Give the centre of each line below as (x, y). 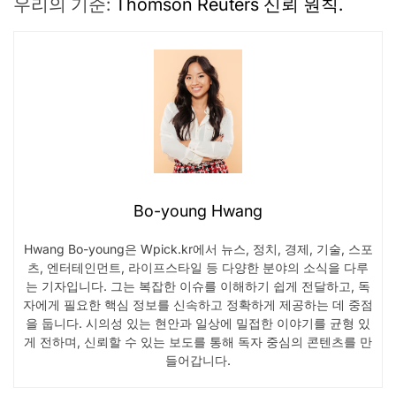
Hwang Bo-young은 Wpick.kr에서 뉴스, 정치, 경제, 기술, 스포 (198, 249)
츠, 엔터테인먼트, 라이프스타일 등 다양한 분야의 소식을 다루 (198, 267)
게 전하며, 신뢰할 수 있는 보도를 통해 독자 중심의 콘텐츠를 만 (198, 342)
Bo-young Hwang (198, 211)
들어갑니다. (198, 360)
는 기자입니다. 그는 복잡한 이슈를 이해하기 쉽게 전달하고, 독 (198, 286)
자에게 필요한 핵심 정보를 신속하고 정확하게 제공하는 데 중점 (198, 305)
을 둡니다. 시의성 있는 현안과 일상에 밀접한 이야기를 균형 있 (198, 323)
